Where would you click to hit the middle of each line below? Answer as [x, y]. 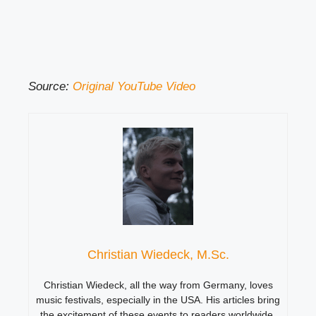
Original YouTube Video [134, 86]
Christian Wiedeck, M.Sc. [158, 254]
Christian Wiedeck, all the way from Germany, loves [158, 285]
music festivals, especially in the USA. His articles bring [158, 299]
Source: [50, 86]
